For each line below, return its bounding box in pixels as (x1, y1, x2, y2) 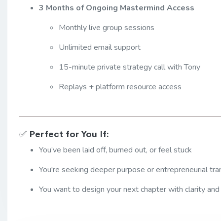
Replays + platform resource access (59, 81, 182, 92)
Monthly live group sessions (59, 22, 154, 33)
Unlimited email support (59, 41, 141, 53)
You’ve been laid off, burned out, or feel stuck (39, 144, 192, 155)
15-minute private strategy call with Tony (59, 61, 200, 73)
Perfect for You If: (29, 128, 109, 140)
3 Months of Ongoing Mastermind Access (39, 2, 194, 13)
